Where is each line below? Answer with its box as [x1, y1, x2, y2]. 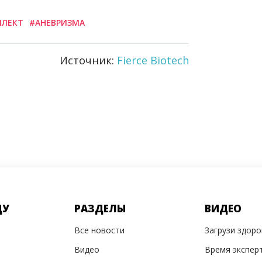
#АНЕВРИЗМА [29, 16, 85, 28]
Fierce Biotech [117, 53, 189, 67]
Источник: [60, 53, 117, 67]
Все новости [74, 225, 125, 236]
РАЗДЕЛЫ [74, 202, 126, 215]
